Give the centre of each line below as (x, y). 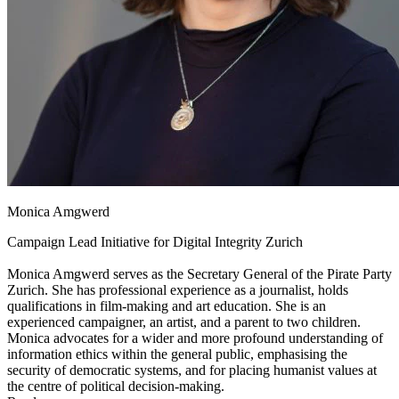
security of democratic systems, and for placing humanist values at (192, 370)
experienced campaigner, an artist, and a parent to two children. (184, 322)
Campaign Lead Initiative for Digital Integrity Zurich (155, 241)
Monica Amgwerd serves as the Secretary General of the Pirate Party (199, 273)
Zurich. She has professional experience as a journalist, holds (178, 289)
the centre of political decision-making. (116, 386)
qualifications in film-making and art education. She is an (167, 305)
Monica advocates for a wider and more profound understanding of (195, 338)
